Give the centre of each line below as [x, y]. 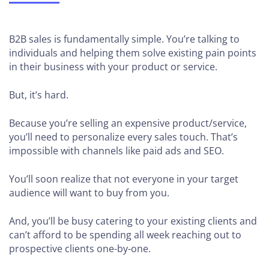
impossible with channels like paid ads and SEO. [116, 151]
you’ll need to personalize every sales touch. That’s [123, 137]
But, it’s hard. [39, 95]
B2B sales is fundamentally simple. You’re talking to [124, 39]
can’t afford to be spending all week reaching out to [125, 235]
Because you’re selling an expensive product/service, [128, 123]
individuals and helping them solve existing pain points [133, 53]
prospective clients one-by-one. [80, 249]
